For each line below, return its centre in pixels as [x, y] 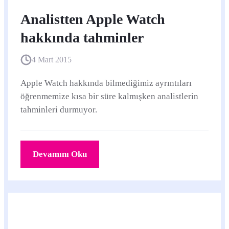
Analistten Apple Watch [93, 19]
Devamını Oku [60, 154]
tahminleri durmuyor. [59, 110]
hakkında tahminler [82, 38]
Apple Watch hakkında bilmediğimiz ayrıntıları [106, 83]
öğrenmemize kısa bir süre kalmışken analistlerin [109, 96]
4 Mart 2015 [52, 60]
